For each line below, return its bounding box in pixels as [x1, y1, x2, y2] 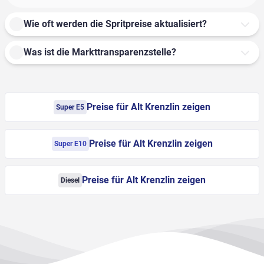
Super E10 [54, 140, 87, 148]
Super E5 [56, 103, 84, 112]
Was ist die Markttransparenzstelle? [24, 47, 176, 58]
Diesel [61, 176, 80, 185]
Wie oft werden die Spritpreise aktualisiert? [24, 18, 207, 30]
